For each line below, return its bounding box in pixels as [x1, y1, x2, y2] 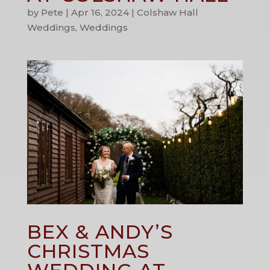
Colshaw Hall [136, 6, 198, 18]
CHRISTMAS [27, 239, 149, 263]
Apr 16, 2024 [71, 6, 129, 18]
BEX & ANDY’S [27, 219, 173, 243]
